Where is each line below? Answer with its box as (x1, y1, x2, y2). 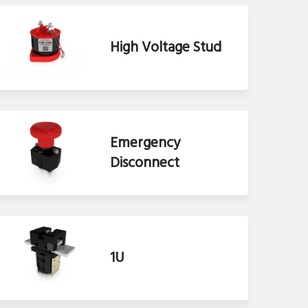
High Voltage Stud (110, 36, 222, 60)
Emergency (110, 131, 181, 155)
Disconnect (110, 151, 180, 175)
